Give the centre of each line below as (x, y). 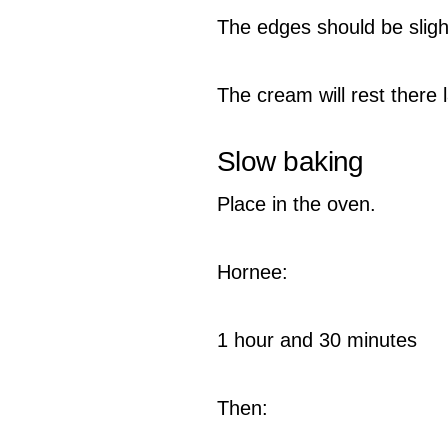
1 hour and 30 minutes (317, 339)
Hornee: (252, 271)
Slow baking (290, 161)
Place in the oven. (296, 203)
